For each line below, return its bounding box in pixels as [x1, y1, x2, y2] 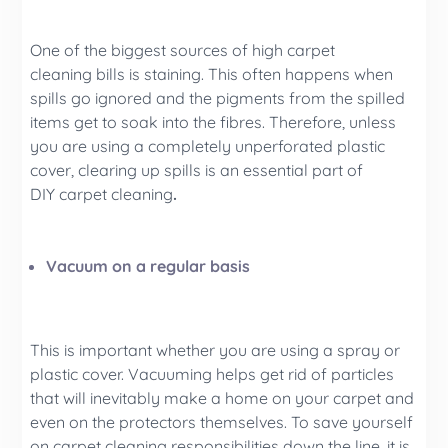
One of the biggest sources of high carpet [30, 39, 336, 60]
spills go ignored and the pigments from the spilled [30, 87, 406, 108]
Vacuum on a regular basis [46, 255, 251, 276]
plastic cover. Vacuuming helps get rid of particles [30, 363, 395, 384]
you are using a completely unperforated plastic [30, 135, 386, 156]
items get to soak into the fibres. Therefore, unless [30, 111, 397, 132]
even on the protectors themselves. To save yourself [30, 411, 414, 432]
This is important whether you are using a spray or [30, 339, 401, 360]
